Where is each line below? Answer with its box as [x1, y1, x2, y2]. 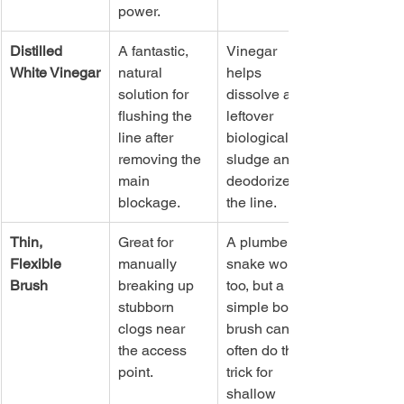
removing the [118, 150, 205, 168]
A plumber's [226, 233, 306, 251]
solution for [118, 85, 192, 103]
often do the [226, 341, 305, 359]
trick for [226, 363, 276, 381]
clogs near [118, 319, 188, 337]
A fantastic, [118, 41, 192, 60]
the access [118, 341, 190, 359]
